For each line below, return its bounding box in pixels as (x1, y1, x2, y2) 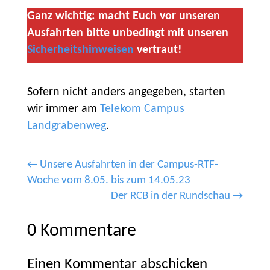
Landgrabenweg (27, 119, 106, 132)
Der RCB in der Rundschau (111, 190, 231, 202)
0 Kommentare (27, 221, 136, 240)
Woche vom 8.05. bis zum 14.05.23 (27, 174, 190, 186)
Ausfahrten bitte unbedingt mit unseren (27, 27, 228, 39)
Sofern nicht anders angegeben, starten (27, 86, 225, 98)
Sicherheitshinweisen (27, 44, 134, 56)
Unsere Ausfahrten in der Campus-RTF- (39, 159, 218, 171)
